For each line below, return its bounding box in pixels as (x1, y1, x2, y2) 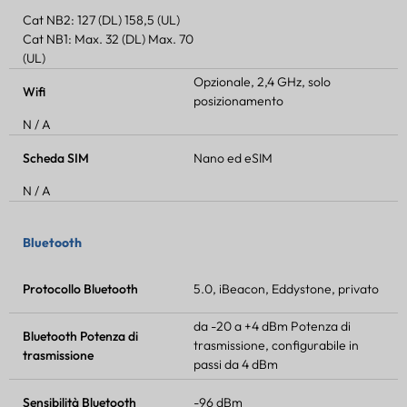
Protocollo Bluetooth (23, 280, 138, 297)
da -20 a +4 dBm (194, 318, 292, 335)
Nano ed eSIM (194, 149, 273, 166)
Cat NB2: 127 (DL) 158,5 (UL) (23, 11, 180, 28)
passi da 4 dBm (194, 356, 279, 373)
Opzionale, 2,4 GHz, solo (194, 74, 332, 91)
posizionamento (194, 93, 284, 110)
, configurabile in (265, 337, 360, 354)
